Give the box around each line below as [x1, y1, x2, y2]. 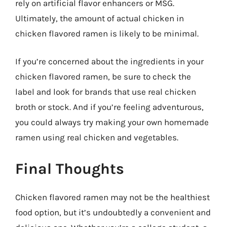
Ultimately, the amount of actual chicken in [15, 13, 184, 23]
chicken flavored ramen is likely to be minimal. [15, 28, 199, 39]
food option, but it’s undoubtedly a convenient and [15, 207, 211, 217]
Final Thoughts [15, 159, 124, 178]
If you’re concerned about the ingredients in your [15, 56, 204, 66]
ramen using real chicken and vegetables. [15, 132, 178, 142]
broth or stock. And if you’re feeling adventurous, [15, 102, 204, 112]
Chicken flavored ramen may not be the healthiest [15, 192, 210, 202]
